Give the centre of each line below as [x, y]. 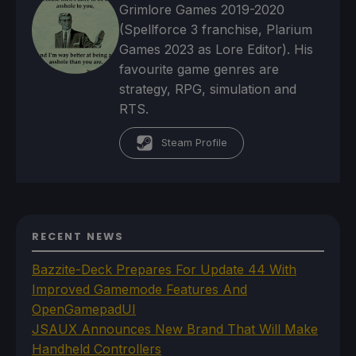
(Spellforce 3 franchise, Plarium [216, 30]
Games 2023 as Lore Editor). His [217, 50]
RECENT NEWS [78, 237]
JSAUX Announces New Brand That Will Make [175, 329]
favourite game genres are [199, 70]
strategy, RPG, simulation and [208, 89]
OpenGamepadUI [84, 310]
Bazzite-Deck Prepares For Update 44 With [164, 270]
